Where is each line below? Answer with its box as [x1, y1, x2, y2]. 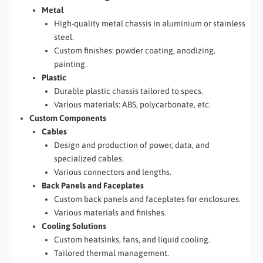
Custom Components [29, 113, 106, 123]
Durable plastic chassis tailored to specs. [54, 86, 203, 96]
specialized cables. [54, 153, 124, 163]
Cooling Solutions [42, 221, 106, 231]
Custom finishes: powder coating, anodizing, [54, 45, 215, 55]
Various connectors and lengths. [54, 167, 171, 177]
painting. [54, 59, 87, 69]
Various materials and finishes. [54, 207, 166, 217]
